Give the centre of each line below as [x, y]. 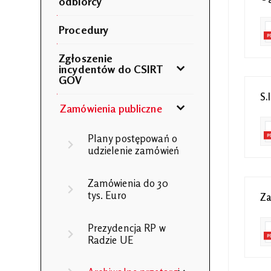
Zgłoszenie [86, 58]
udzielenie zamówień [133, 151]
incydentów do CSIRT [111, 69]
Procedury [84, 29]
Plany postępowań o [132, 139]
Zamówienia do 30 [128, 183]
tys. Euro [107, 195]
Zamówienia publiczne [111, 108]
